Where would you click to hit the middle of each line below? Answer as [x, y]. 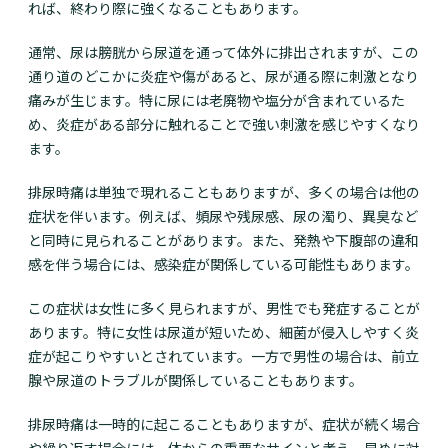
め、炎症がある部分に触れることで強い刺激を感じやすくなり [224, 124]
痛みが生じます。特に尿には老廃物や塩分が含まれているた [216, 100]
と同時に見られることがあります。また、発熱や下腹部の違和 [223, 240]
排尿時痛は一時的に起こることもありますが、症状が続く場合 [224, 424]
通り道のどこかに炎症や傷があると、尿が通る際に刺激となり [223, 76]
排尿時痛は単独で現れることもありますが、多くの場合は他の [224, 192]
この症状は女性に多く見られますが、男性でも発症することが [224, 308]
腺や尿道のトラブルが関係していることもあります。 [195, 380]
